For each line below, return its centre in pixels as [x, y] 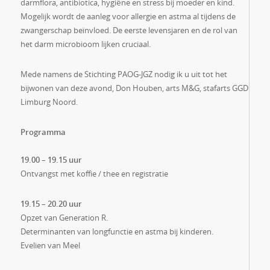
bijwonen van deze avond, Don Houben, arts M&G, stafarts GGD [134, 88]
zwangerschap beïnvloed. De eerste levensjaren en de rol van [129, 30]
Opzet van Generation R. [64, 218]
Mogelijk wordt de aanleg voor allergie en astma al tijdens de [128, 16]
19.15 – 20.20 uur [51, 204]
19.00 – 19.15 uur [51, 160]
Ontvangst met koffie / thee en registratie [94, 174]
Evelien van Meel [50, 245]
